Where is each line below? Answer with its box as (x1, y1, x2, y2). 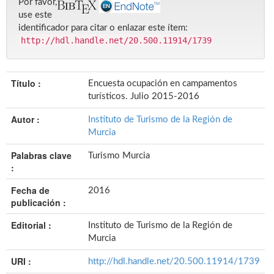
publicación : (11, 196, 68, 209)
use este (18, 10, 52, 20)
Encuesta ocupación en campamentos (88, 79, 237, 89)
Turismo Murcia (88, 151, 150, 161)
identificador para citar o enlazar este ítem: (18, 23, 188, 33)
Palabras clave (11, 149, 72, 162)
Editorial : (11, 219, 54, 232)
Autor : (11, 113, 42, 126)
